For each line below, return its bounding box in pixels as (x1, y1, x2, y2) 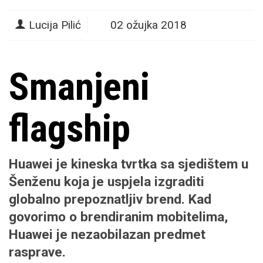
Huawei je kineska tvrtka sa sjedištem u (9, 156, 248, 173)
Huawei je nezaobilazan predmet (9, 227, 205, 243)
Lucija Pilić (29, 18, 81, 32)
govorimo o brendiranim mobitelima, (9, 209, 228, 225)
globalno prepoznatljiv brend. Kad (9, 191, 211, 208)
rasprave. (9, 244, 66, 261)
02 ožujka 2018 (110, 18, 187, 32)
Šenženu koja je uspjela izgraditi (9, 174, 204, 190)
